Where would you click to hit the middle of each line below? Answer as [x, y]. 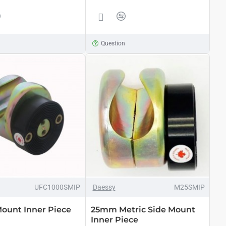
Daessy [104, 187]
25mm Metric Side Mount [143, 210]
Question [113, 43]
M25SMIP [189, 187]
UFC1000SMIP [57, 187]
